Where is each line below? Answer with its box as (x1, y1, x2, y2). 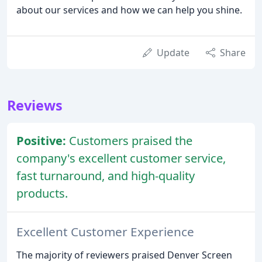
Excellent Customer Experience (16, 223, 194, 240)
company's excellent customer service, (16, 150, 226, 166)
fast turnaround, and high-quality (16, 167, 195, 184)
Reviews (7, 95, 63, 115)
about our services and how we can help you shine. (16, 3, 242, 16)
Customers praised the (69, 132, 192, 149)
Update (157, 46, 189, 59)
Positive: (16, 132, 69, 149)
